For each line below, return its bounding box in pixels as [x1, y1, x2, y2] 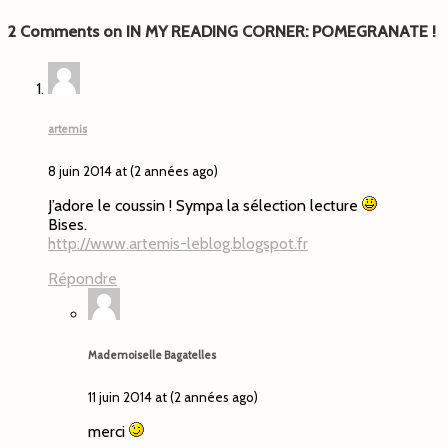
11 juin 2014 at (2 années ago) [88, 388, 258, 405]
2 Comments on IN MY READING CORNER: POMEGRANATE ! [8, 21, 436, 41]
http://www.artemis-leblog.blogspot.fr [48, 233, 308, 253]
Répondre [48, 268, 117, 288]
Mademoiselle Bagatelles [88, 348, 216, 362]
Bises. [48, 214, 87, 234]
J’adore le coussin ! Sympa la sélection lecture [48, 195, 362, 215]
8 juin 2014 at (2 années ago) [48, 162, 218, 179]
